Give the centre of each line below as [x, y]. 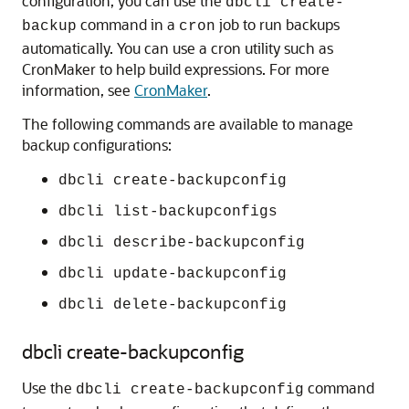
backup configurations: [97, 145]
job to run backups [278, 24]
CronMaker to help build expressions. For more [176, 69]
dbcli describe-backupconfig [182, 243]
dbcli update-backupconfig [173, 274]
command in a [128, 24]
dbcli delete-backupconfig [173, 305]
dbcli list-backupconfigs [168, 212]
